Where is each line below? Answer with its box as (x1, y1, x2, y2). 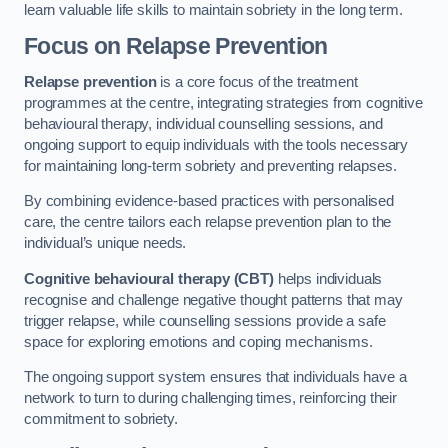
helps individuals (273, 270, 383, 287)
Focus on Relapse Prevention (24, 33, 328, 60)
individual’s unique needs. (24, 235, 191, 252)
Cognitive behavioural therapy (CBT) (24, 270, 274, 287)
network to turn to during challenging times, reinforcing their (24, 390, 397, 407)
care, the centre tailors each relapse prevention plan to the (24, 214, 392, 231)
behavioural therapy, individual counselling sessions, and (24, 115, 383, 132)
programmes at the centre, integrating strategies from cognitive (24, 94, 423, 111)
